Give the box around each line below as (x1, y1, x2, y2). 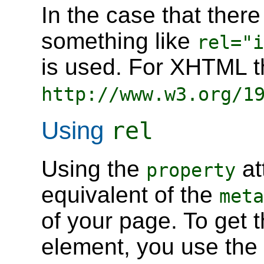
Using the (41, 156, 146, 181)
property (146, 160, 236, 181)
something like (41, 28, 197, 54)
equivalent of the (41, 182, 219, 207)
